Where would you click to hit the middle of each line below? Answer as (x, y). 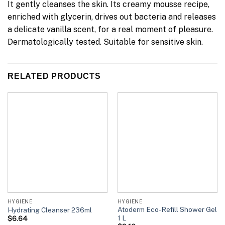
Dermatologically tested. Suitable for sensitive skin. (105, 42)
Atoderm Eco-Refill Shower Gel (167, 210)
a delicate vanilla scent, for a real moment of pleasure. (110, 30)
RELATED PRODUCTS (54, 76)
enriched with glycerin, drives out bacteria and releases (112, 17)
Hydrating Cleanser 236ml (49, 210)
